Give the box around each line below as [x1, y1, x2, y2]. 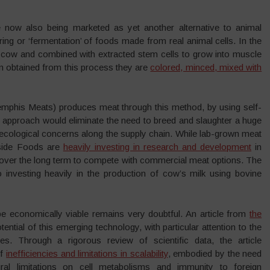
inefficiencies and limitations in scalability [6, 248, 168, 259]
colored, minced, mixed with [150, 61, 262, 72]
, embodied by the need [168, 248, 262, 259]
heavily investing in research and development [63, 142, 252, 152]
